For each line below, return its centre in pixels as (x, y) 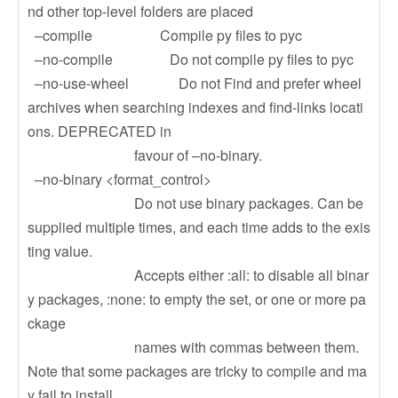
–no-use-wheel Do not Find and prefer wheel (195, 83)
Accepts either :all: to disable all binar (198, 275)
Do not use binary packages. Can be (195, 203)
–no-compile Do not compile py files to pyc (191, 59)
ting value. (60, 251)
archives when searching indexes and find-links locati (195, 107)
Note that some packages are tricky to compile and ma (197, 371)
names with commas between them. (193, 347)
